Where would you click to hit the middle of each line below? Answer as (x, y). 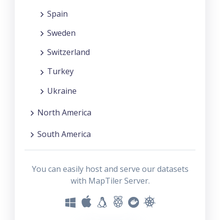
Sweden (61, 33)
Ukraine (62, 91)
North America (64, 112)
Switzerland (69, 52)
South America (64, 134)
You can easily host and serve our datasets (110, 169)
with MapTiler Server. (110, 181)
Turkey (60, 71)
